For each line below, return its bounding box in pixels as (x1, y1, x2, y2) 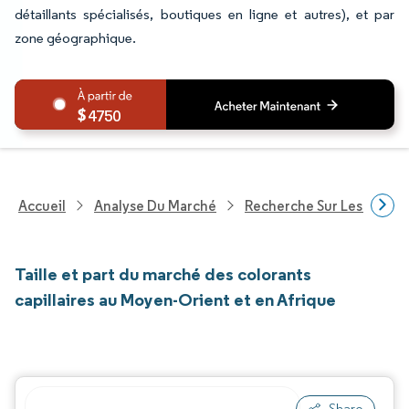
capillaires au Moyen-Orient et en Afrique (15, 288, 336, 310)
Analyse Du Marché (94, 196, 216, 215)
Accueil (18, 196, 66, 215)
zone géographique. (15, 29, 136, 47)
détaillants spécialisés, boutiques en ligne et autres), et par (15, 5, 394, 23)
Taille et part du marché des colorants (15, 263, 311, 285)
